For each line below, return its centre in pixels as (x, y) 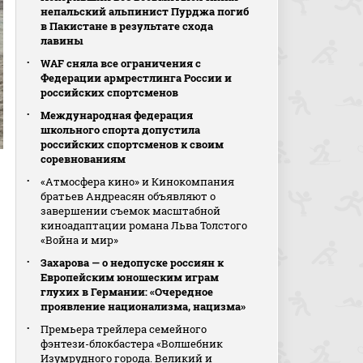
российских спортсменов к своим (132, 144)
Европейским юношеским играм (130, 277)
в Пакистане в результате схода (127, 26)
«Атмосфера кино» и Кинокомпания (138, 181)
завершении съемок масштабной (131, 211)
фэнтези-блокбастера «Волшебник (132, 344)
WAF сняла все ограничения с (121, 63)
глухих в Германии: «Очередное (127, 292)
